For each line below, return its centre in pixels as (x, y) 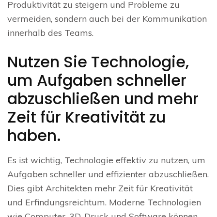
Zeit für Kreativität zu (86, 117)
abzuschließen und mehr (103, 99)
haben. (34, 136)
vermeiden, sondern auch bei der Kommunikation (107, 19)
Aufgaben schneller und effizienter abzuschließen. (108, 174)
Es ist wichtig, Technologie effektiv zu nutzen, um (106, 160)
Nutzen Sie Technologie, (98, 62)
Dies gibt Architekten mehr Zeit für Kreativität (100, 188)
